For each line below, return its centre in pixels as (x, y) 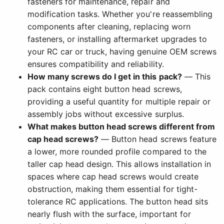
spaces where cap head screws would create (113, 177)
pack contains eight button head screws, (105, 89)
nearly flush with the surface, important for (109, 214)
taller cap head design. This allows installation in (119, 164)
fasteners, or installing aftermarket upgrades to (117, 39)
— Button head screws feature (157, 139)
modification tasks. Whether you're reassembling (120, 14)
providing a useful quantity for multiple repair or (119, 102)
